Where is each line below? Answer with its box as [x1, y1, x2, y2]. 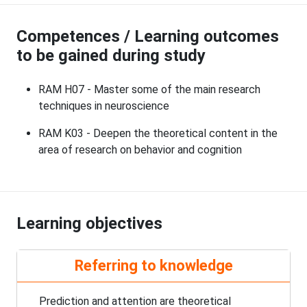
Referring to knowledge [74, 257, 233, 275]
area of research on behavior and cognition [38, 143, 242, 157]
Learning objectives [16, 214, 162, 234]
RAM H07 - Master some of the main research [38, 83, 260, 97]
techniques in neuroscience [38, 99, 169, 113]
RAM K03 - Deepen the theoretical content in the [38, 127, 278, 140]
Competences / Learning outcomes [16, 27, 279, 47]
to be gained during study [16, 46, 206, 66]
